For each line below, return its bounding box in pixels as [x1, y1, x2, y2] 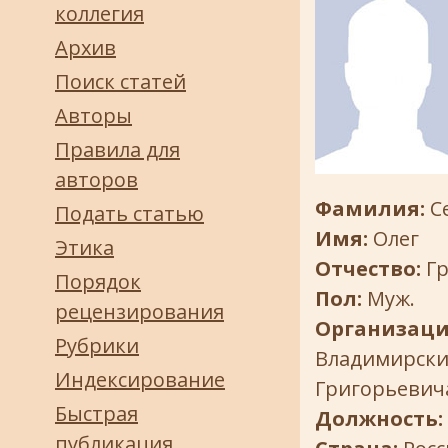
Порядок [55, 268, 141, 295]
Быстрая [55, 400, 138, 427]
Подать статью [55, 200, 204, 227]
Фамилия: [315, 195, 430, 222]
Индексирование [55, 366, 225, 393]
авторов [55, 166, 138, 193]
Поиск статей [55, 68, 186, 95]
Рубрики [55, 332, 139, 359]
